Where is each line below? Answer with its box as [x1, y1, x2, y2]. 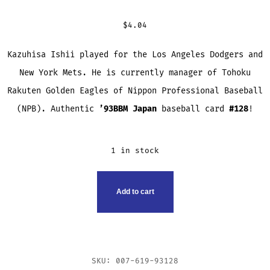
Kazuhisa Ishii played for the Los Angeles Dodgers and [7, 49, 263, 60]
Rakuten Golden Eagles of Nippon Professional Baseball [7, 85, 263, 96]
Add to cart [116, 187, 154, 196]
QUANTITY [4, 241, 58, 251]
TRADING [4, 207, 52, 217]
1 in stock [111, 145, 159, 155]
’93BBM [99, 103, 128, 114]
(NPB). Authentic [17, 103, 99, 114]
